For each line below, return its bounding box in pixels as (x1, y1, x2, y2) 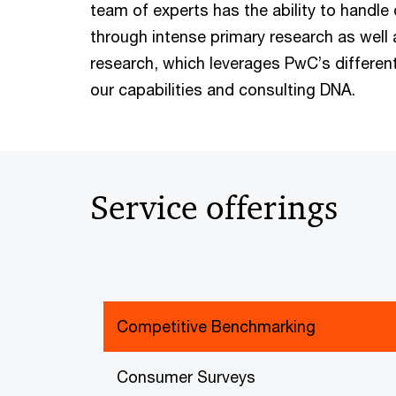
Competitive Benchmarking (117, 316, 316, 336)
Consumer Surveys (117, 367, 255, 386)
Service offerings (90, 187, 338, 229)
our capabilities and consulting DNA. (90, 80, 355, 99)
